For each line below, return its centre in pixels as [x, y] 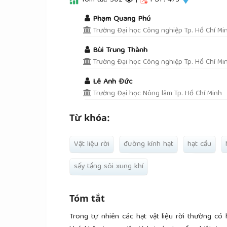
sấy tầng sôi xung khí [109, 166]
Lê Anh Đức [112, 82]
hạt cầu [199, 144]
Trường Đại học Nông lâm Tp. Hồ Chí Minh [157, 94]
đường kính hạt [148, 144]
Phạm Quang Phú [122, 19]
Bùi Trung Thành [120, 50]
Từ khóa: [90, 118]
